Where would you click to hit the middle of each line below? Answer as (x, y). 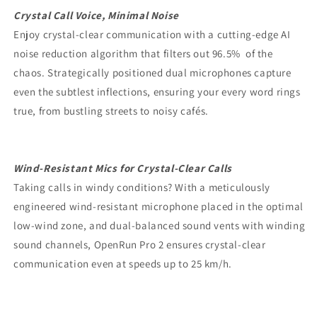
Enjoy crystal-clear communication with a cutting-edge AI (152, 35)
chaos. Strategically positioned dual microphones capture (152, 73)
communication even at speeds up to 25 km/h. (123, 264)
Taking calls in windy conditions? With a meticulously (142, 188)
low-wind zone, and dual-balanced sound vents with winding (160, 226)
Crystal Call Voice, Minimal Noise (96, 16)
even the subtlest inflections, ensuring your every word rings (157, 92)
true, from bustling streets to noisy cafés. (111, 111)
